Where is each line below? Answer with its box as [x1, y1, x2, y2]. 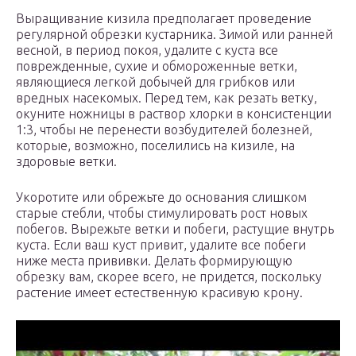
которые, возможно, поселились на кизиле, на [16, 137, 295, 153]
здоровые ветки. [16, 153, 117, 168]
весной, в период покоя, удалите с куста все [16, 42, 278, 57]
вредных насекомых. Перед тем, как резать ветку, [16, 90, 317, 105]
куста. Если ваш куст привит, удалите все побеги [16, 237, 306, 252]
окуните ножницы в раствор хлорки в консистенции [16, 106, 331, 121]
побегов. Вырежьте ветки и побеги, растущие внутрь [16, 221, 334, 236]
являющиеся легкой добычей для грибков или [16, 74, 295, 89]
